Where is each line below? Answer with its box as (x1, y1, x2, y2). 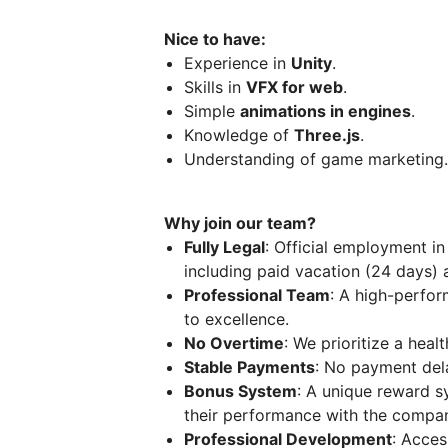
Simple (184, 101, 240, 122)
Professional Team (184, 285, 330, 306)
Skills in (184, 77, 246, 98)
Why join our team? (164, 213, 316, 234)
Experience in (184, 53, 291, 74)
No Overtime (184, 333, 284, 354)
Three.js (294, 125, 360, 146)
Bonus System (184, 381, 297, 402)
